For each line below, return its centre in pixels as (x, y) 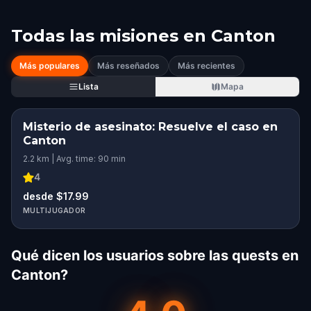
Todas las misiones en (109, 36)
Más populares (50, 66)
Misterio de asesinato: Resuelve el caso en (150, 127)
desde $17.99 (56, 196)
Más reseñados (128, 66)
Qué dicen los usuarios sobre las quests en (155, 255)
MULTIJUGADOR (54, 210)
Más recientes (207, 66)
